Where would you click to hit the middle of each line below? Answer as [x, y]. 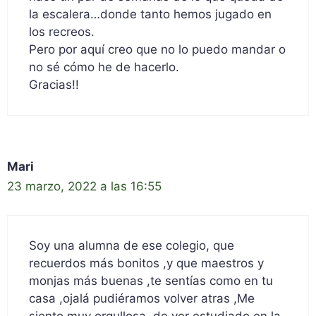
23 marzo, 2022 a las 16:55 [84, 187]
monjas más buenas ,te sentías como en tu [151, 280]
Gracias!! [54, 85]
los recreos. [62, 32]
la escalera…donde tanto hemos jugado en [150, 14]
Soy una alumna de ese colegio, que [132, 245]
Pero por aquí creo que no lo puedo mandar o [157, 50]
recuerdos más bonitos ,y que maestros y [146, 263]
